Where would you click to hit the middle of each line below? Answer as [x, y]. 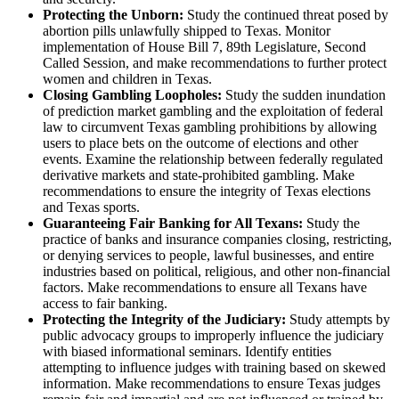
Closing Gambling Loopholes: [132, 95]
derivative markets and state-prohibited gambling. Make [199, 175]
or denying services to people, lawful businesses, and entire [208, 256]
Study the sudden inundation [304, 95]
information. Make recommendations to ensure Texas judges [212, 384]
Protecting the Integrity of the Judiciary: [164, 320]
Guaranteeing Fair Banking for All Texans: [173, 224]
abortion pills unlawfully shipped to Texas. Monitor [187, 31]
